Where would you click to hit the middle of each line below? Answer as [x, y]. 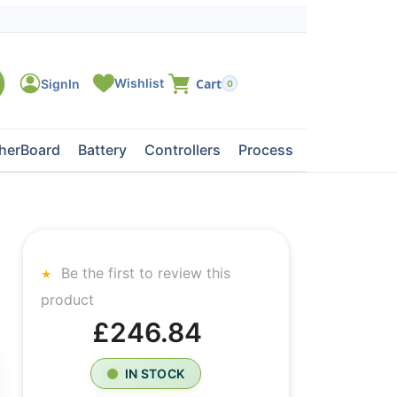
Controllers [182, 150]
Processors [276, 150]
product [67, 300]
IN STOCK [155, 374]
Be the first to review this [144, 273]
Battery [102, 150]
